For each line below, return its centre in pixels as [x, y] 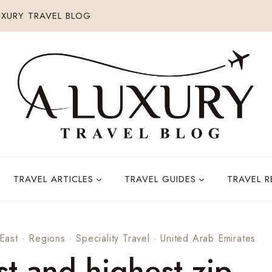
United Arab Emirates [208, 238]
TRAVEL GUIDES [160, 179]
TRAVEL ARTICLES [53, 179]
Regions [47, 238]
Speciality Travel [113, 238]
